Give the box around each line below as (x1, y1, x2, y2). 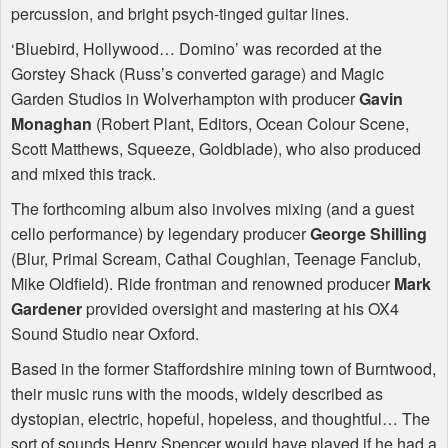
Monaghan (11, 112, 92, 136)
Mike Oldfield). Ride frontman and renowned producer (11, 272, 394, 296)
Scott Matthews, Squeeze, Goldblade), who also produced (11, 137, 421, 161)
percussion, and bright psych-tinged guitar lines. (11, 2, 349, 26)
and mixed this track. (11, 162, 156, 186)
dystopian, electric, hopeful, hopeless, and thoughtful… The (11, 407, 430, 431)
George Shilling (310, 222, 427, 246)
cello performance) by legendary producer (11, 222, 310, 246)
